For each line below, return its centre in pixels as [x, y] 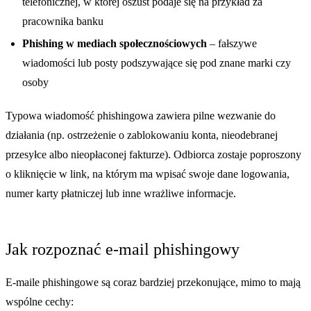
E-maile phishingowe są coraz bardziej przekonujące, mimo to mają [153, 283]
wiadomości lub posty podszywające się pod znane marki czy [157, 63]
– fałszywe [232, 44]
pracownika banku [63, 22]
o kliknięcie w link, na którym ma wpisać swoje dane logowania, [148, 174]
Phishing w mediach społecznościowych [115, 44]
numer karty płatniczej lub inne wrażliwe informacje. [121, 194]
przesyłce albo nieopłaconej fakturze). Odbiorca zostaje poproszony [153, 155]
